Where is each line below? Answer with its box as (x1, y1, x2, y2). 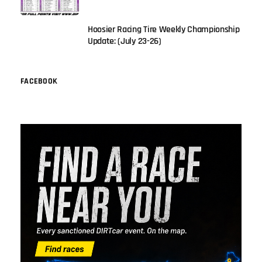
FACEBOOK (20, 75, 58, 87)
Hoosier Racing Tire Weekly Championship (88, 23, 240, 36)
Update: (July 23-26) (88, 35, 161, 47)
